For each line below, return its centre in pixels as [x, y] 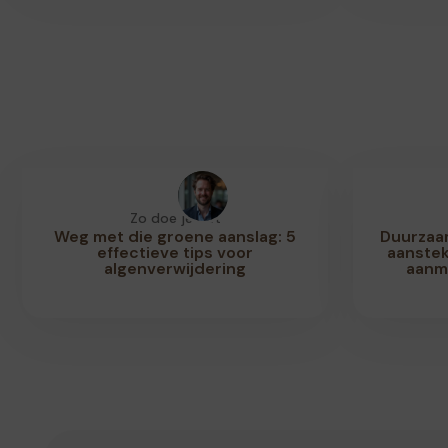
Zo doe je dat [175, 218]
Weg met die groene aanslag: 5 [175, 236]
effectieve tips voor [175, 252]
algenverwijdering [175, 268]
